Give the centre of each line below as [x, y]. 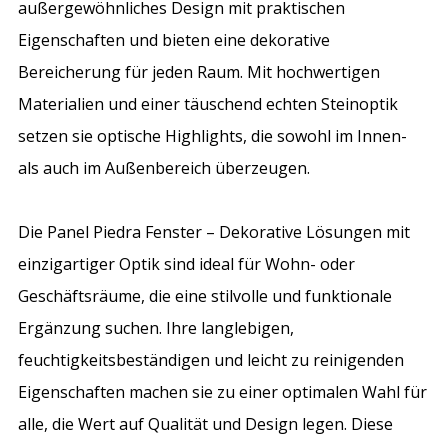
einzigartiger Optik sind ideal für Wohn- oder [187, 263]
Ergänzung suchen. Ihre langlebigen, [156, 327]
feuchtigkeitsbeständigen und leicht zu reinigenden [211, 359]
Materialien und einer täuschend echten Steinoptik [208, 103]
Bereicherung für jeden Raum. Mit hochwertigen [199, 71]
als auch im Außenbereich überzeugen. [164, 167]
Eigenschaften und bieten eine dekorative [174, 39]
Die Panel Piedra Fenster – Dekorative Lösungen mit [214, 231]
